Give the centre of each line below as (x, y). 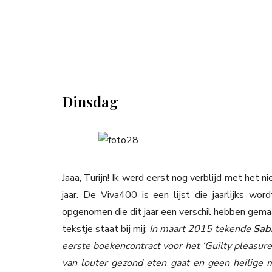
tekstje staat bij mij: (106, 229)
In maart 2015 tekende (201, 229)
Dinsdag (90, 102)
